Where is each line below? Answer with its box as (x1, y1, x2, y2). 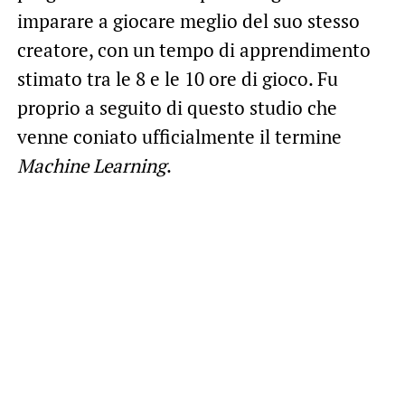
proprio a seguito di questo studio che (16, 95, 337, 121)
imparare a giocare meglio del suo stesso (16, 8, 360, 34)
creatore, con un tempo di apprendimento (16, 37, 371, 63)
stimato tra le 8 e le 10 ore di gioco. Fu (16, 66, 338, 92)
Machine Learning (16, 153, 166, 179)
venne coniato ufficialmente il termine (16, 124, 342, 150)
